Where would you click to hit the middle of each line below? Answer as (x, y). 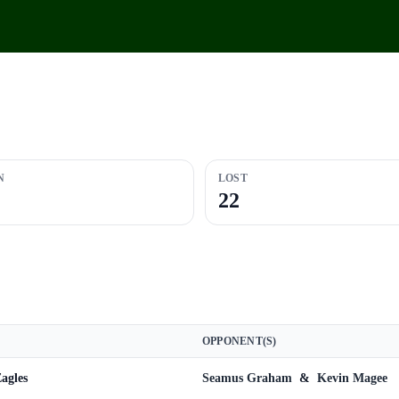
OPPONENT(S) (240, 341)
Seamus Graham (249, 378)
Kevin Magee (352, 378)
